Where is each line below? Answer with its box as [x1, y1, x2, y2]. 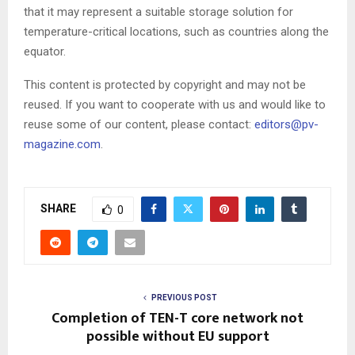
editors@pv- [254, 117, 319, 132]
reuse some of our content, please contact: [24, 117, 254, 132]
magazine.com [24, 137, 101, 152]
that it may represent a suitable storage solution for [24, 5, 293, 20]
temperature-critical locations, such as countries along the [24, 25, 329, 40]
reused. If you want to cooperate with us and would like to [24, 97, 326, 113]
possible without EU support [86, 325, 269, 349]
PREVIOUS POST [151, 293, 217, 303]
